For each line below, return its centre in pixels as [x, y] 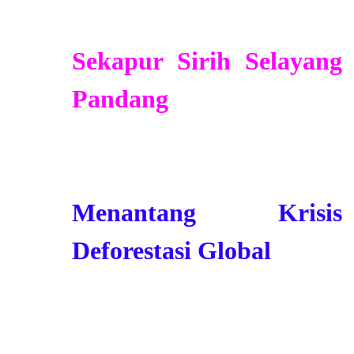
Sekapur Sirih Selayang [207, 60]
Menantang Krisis [207, 212]
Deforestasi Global [171, 250]
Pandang [120, 98]
